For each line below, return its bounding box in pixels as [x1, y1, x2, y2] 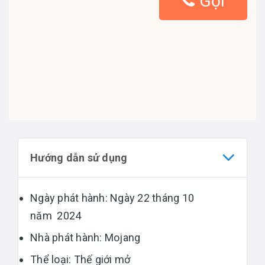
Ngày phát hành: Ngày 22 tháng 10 [30, 191, 194, 204]
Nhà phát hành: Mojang [30, 231, 141, 244]
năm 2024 [30, 209, 82, 222]
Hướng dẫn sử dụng [30, 151, 128, 164]
